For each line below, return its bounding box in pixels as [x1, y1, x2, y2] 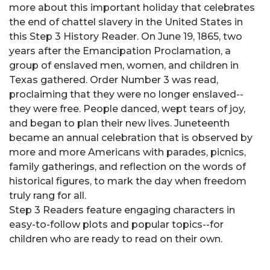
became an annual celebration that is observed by [9, 132, 253, 144]
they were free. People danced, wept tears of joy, [9, 103, 245, 115]
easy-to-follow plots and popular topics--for [9, 219, 224, 231]
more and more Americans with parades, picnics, [9, 146, 246, 159]
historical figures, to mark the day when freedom [9, 175, 246, 187]
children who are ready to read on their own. [9, 233, 222, 245]
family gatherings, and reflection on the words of [9, 161, 246, 173]
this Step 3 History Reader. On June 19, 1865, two [9, 31, 242, 43]
